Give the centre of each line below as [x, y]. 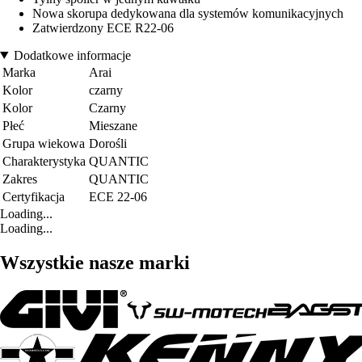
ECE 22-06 [118, 196]
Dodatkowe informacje [72, 55]
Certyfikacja [34, 196]
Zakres [20, 179]
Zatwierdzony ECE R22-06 [103, 27]
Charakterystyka [44, 161]
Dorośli [108, 143]
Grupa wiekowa [44, 143]
